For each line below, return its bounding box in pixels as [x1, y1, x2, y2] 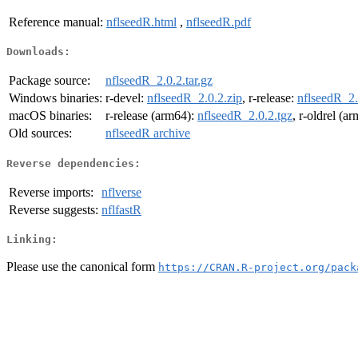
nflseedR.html [106, 14, 177, 29]
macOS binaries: [9, 109, 92, 123]
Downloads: [6, 46, 70, 58]
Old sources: [9, 126, 72, 141]
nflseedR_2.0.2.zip [147, 91, 242, 105]
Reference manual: [9, 14, 103, 29]
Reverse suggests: [9, 202, 98, 217]
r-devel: [105, 91, 147, 105]
